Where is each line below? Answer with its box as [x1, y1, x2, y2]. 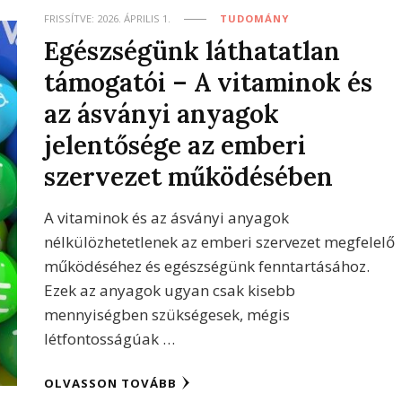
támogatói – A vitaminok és [44, 66, 373, 99]
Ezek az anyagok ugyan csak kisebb [44, 280, 296, 301]
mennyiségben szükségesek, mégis [44, 304, 291, 325]
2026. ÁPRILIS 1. [97, 12, 171, 25]
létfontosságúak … [44, 328, 176, 349]
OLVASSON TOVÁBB [44, 375, 178, 391]
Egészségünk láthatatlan [44, 34, 341, 67]
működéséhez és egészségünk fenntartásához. [44, 256, 371, 276]
